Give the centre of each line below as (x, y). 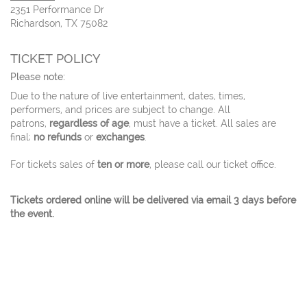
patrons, (30, 123)
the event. (32, 214)
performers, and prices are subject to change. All (120, 110)
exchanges (120, 137)
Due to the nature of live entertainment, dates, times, (128, 96)
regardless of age (89, 123)
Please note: (38, 77)
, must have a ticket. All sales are (202, 123)
